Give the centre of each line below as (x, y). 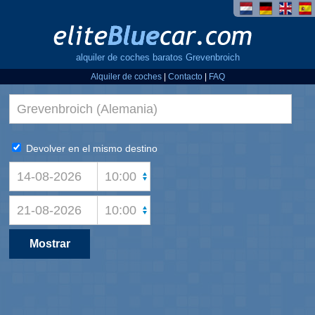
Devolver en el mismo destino (90, 148)
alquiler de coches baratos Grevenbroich (157, 58)
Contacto (185, 77)
